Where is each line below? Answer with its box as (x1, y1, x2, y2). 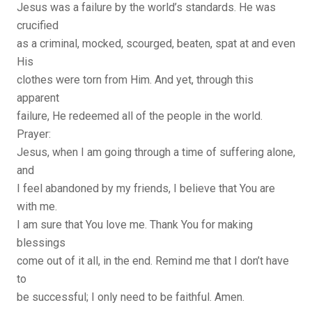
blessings (17, 236, 65, 250)
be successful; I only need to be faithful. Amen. (17, 290, 244, 304)
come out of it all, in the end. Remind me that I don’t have (17, 254, 289, 268)
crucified (17, 19, 58, 33)
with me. (17, 200, 57, 214)
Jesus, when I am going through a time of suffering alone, (17, 146, 295, 159)
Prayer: (17, 127, 51, 141)
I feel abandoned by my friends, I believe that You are (17, 182, 275, 196)
